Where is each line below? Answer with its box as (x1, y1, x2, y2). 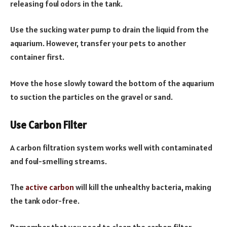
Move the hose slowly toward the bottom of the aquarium (10, 78, 214, 88)
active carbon (25, 182, 74, 193)
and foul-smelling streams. (10, 156, 107, 166)
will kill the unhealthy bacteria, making (74, 182, 211, 193)
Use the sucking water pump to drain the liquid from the (10, 24, 209, 35)
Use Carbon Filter (10, 119, 87, 132)
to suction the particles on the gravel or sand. (10, 91, 173, 102)
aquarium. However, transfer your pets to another (10, 38, 186, 49)
